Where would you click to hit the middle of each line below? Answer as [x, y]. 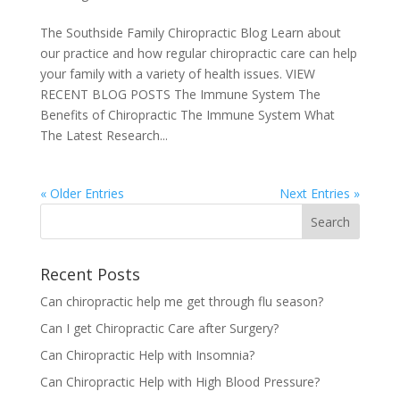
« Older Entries [82, 193]
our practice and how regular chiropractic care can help [198, 53]
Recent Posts [90, 274]
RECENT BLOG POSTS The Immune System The [180, 94]
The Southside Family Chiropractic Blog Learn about [190, 32]
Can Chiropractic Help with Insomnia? [147, 354]
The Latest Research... [104, 135]
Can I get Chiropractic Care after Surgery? [159, 328]
